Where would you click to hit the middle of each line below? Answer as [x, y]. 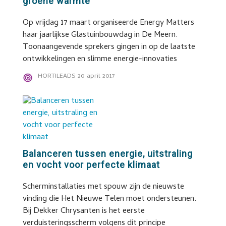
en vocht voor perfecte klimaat [91, 165]
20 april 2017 [96, 76]
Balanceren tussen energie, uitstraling [107, 154]
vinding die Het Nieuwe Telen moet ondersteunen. [109, 199]
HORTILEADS [56, 76]
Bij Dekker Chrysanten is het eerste [83, 211]
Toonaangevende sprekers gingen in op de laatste [109, 47]
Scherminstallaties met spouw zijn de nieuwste [103, 187]
